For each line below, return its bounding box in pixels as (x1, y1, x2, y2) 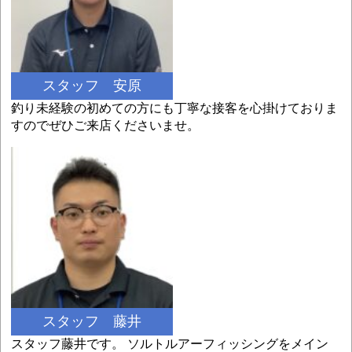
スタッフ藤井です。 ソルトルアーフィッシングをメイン (11, 336, 329, 350)
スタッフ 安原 (42, 77, 142, 93)
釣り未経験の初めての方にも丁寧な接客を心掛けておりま (11, 101, 339, 115)
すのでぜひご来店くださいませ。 (11, 118, 200, 132)
